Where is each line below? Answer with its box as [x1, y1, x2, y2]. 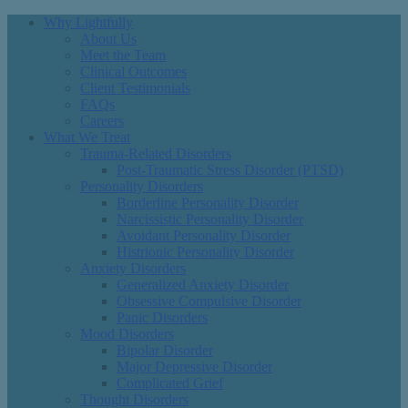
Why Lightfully [44, 15, 133, 30]
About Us [80, 31, 137, 46]
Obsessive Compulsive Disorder [117, 293, 301, 309]
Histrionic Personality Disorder [117, 244, 294, 260]
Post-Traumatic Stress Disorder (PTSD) [117, 162, 343, 178]
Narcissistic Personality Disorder [117, 211, 303, 227]
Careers [80, 113, 124, 128]
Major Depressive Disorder [117, 359, 272, 374]
